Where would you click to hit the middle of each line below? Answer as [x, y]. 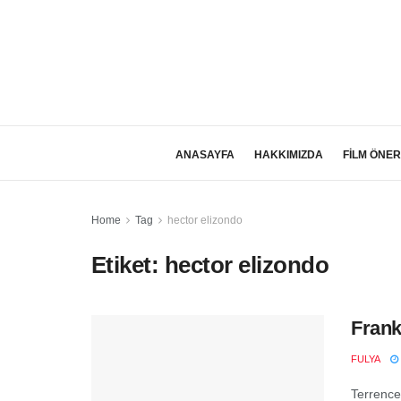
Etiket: [128, 265]
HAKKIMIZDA [288, 155]
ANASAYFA [205, 155]
